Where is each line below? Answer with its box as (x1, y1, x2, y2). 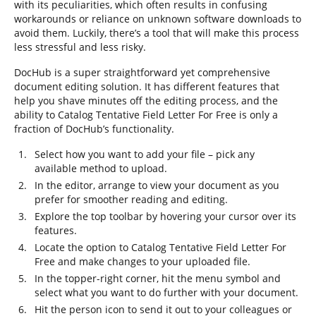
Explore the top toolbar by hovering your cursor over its (35, 209, 296, 223)
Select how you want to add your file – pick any (35, 147, 255, 161)
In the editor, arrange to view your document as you (35, 178, 279, 192)
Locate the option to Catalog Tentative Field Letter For (35, 241, 286, 254)
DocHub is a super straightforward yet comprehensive (14, 66, 270, 79)
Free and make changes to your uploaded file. (35, 255, 250, 268)
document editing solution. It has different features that (14, 80, 279, 93)
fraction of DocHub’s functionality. (14, 122, 174, 135)
